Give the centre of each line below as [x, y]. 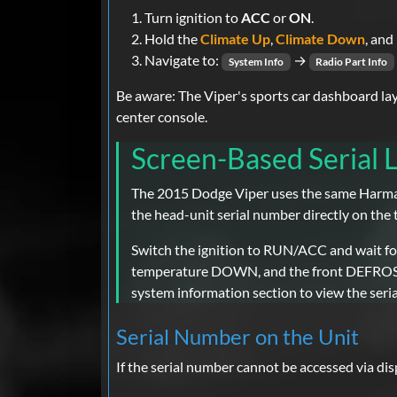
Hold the [172, 39]
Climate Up [235, 39]
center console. [162, 117]
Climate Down [320, 39]
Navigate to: [183, 60]
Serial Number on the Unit [237, 337]
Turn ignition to [193, 18]
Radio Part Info [352, 62]
